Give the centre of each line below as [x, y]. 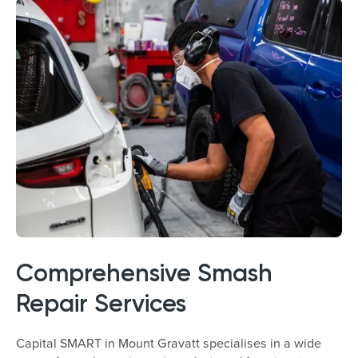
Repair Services [101, 303]
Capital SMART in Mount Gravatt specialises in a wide [169, 343]
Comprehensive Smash [144, 272]
